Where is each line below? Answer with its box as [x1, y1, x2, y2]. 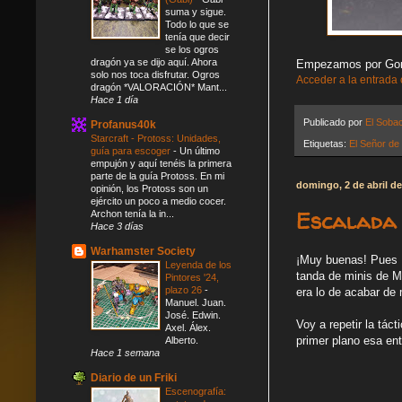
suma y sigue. [165, 5, 226, 17]
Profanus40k [91, 118, 156, 131]
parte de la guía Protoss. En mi [91, 170, 224, 181]
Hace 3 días [91, 220, 144, 232]
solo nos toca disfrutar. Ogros [91, 68, 220, 80]
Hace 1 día [91, 93, 138, 105]
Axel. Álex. [165, 321, 211, 333]
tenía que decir [165, 31, 230, 42]
